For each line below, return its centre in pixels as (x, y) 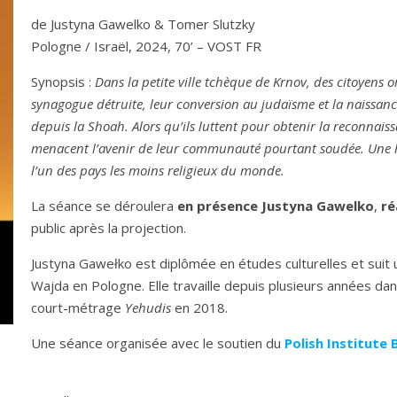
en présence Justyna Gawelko (276, 206)
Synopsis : (63, 82)
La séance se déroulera (104, 206)
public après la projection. (109, 228)
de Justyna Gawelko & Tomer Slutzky (143, 24)
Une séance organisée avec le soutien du (158, 343)
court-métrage (78, 307)
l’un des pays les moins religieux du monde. (158, 170)
